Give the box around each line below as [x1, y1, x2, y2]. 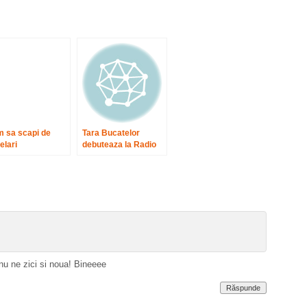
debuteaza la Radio [82, 140, 156, 149]
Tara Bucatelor [82, 128, 140, 138]
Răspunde [226, 284, 260, 292]
